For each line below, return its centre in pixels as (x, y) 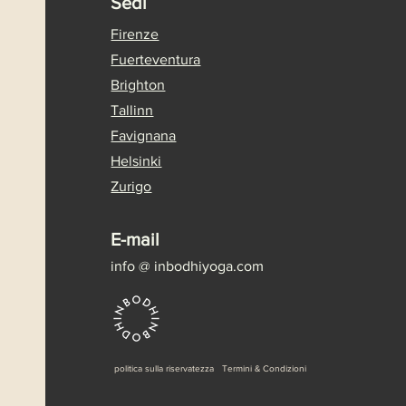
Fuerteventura (156, 59)
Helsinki (136, 160)
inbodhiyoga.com (208, 266)
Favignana (144, 135)
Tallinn (132, 110)
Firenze (135, 34)
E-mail (135, 239)
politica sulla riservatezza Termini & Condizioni (212, 368)
